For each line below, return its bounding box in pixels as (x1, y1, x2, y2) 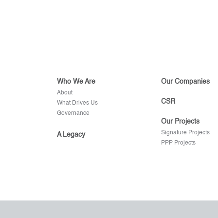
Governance (57, 110, 90, 116)
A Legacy (57, 131, 85, 138)
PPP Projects (161, 140, 196, 146)
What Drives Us (57, 100, 98, 106)
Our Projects (161, 118, 200, 125)
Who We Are (57, 78, 95, 85)
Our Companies (161, 78, 210, 85)
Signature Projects (161, 130, 210, 136)
